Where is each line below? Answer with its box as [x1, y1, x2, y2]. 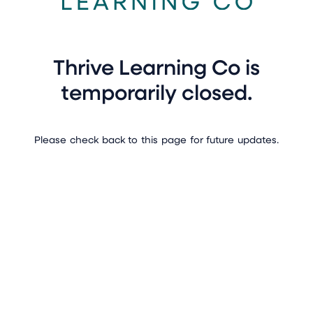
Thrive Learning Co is [53, 52, 260, 80]
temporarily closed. [61, 77, 252, 105]
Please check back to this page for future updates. [34, 132, 279, 146]
